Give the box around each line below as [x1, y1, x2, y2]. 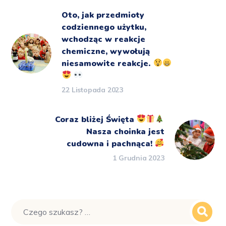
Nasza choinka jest [86, 126, 164, 137]
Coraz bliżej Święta [54, 114, 137, 125]
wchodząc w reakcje [62, 33, 146, 45]
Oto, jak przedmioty [62, 9, 145, 21]
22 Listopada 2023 [62, 85, 124, 94]
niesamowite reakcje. [62, 58, 153, 69]
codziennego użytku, [62, 21, 147, 33]
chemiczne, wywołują [62, 45, 150, 57]
